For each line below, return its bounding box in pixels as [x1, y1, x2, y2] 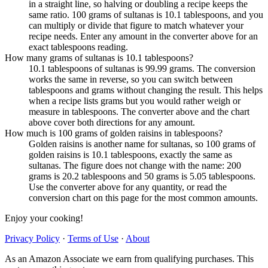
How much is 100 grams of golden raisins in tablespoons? [5, 127, 223, 138]
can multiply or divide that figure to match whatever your [29, 20, 243, 31]
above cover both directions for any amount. [29, 117, 195, 127]
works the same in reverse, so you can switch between [29, 74, 233, 84]
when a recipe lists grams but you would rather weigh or [29, 95, 240, 106]
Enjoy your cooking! [5, 212, 83, 223]
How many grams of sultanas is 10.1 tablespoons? [5, 52, 193, 63]
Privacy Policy [5, 233, 60, 243]
